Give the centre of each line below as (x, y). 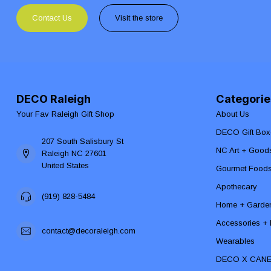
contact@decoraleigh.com (89, 230)
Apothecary (237, 186)
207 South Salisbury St (83, 141)
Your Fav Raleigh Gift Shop (65, 114)
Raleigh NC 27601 (74, 153)
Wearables (235, 241)
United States (65, 165)
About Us (233, 114)
